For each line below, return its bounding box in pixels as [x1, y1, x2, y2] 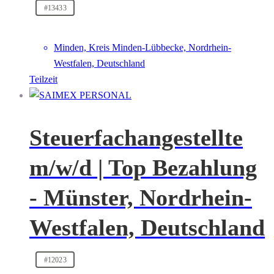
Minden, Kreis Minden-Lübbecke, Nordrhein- [54, 42, 231, 53]
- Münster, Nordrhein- [29, 184, 252, 210]
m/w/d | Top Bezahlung [29, 154, 257, 180]
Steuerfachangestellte [29, 124, 243, 150]
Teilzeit [29, 74, 57, 85]
